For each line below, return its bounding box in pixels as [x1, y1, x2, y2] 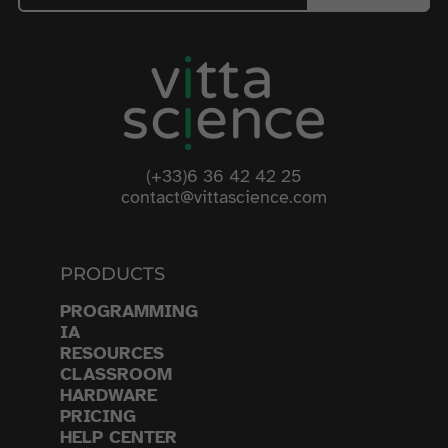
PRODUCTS [60, 263, 165, 285]
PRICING [60, 405, 136, 427]
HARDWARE [60, 384, 157, 406]
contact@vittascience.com [121, 186, 327, 208]
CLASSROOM [60, 363, 172, 385]
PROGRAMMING [60, 300, 198, 322]
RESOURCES [60, 342, 164, 364]
